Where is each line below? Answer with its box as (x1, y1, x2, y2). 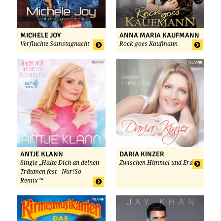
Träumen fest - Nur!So (20, 168, 81, 176)
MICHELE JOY (20, 31, 61, 39)
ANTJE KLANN (20, 150, 63, 159)
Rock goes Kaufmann (119, 40, 178, 47)
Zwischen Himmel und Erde (119, 159, 196, 167)
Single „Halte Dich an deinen (20, 159, 99, 167)
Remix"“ (20, 177, 43, 184)
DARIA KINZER (119, 150, 164, 159)
